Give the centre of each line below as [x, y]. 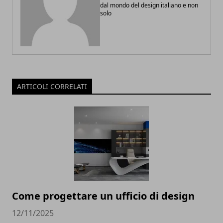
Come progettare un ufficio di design [103, 196]
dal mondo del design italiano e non [149, 5]
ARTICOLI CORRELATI [52, 87]
